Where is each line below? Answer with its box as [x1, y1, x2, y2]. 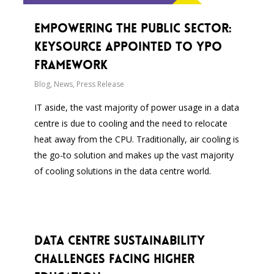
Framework [34, 56, 108, 73]
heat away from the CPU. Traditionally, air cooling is [34, 133, 240, 145]
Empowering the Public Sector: [34, 20, 232, 36]
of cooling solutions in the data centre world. [34, 165, 212, 177]
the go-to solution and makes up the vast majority [34, 149, 234, 161]
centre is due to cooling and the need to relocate [34, 117, 228, 129]
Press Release [76, 78, 125, 89]
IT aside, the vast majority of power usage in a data [34, 101, 240, 113]
